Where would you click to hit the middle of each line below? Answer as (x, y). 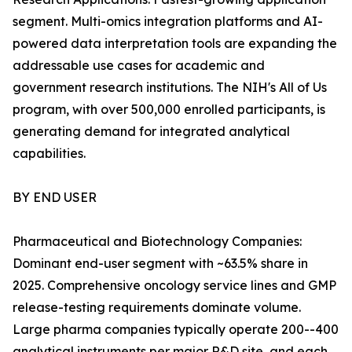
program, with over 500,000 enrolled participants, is (169, 110)
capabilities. (49, 154)
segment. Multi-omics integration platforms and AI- (168, 22)
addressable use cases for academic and (139, 66)
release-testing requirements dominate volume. (157, 308)
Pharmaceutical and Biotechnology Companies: (157, 242)
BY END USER (55, 198)
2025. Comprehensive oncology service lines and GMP (174, 286)
